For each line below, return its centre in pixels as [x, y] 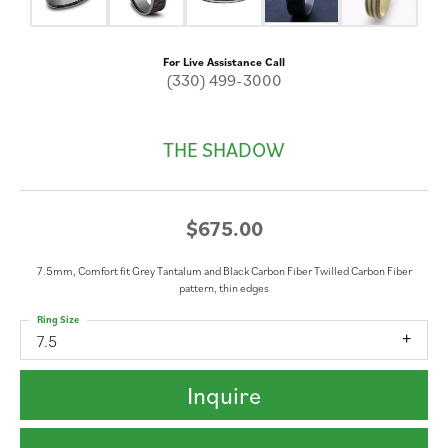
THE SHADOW [224, 149]
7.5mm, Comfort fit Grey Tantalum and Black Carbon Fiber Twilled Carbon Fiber [224, 270]
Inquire [224, 395]
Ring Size [58, 319]
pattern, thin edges [224, 287]
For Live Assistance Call [224, 61]
